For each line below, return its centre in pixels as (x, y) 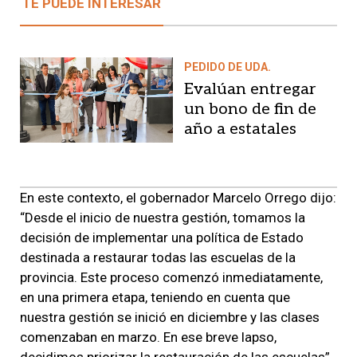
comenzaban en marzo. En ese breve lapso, (148, 337)
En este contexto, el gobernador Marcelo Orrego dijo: (178, 197)
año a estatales (240, 129)
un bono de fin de (250, 109)
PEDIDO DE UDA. (228, 67)
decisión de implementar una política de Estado (162, 237)
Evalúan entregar (250, 89)
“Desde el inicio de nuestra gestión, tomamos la (163, 217)
